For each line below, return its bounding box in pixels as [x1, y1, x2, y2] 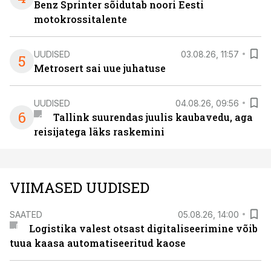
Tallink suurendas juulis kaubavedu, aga [53, 111, 253, 123]
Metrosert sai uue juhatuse [34, 62, 166, 74]
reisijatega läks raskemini [34, 125, 165, 138]
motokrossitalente [34, 13, 127, 25]
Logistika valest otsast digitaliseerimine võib [28, 222, 258, 235]
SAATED [10, 209, 42, 220]
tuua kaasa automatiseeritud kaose [10, 237, 186, 249]
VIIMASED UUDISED [10, 178, 149, 197]
